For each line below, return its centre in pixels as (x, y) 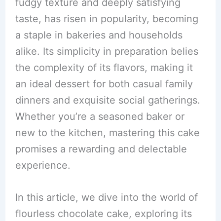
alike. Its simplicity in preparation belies (107, 52)
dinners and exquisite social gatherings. (108, 100)
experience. (43, 166)
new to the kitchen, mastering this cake (107, 133)
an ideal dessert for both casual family (104, 84)
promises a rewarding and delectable (101, 149)
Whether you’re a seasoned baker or (100, 117)
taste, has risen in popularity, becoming (107, 19)
